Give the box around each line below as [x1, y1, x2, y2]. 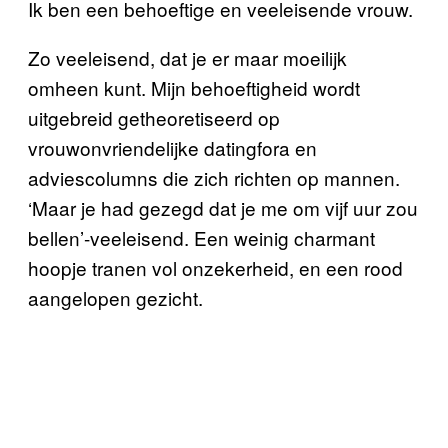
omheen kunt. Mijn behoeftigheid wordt [28, 73, 360, 101]
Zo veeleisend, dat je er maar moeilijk [28, 43, 347, 71]
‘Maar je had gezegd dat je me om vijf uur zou [28, 193, 418, 221]
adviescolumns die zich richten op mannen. [28, 163, 400, 191]
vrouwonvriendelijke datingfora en [28, 133, 317, 161]
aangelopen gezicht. [28, 283, 203, 311]
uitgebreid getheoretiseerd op [28, 103, 280, 131]
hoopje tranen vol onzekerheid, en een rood [28, 253, 403, 281]
